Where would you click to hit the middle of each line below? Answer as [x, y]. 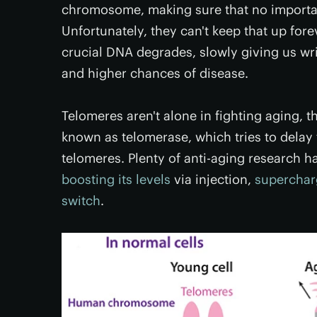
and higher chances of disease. [155, 73]
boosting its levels [116, 179]
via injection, [213, 179]
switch [81, 201]
